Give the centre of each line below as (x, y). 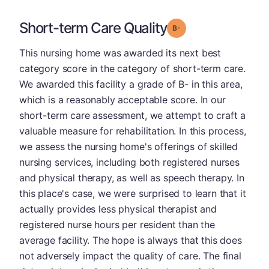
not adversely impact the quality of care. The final (130, 256)
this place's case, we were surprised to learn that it (133, 193)
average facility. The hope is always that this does (131, 240)
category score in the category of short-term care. (132, 68)
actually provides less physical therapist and (118, 209)
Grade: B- (197, 27)
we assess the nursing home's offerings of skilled (129, 147)
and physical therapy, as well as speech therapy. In (132, 178)
